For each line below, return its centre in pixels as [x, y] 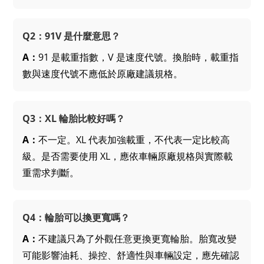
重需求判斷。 [51, 172]
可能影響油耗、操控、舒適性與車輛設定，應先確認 [131, 255]
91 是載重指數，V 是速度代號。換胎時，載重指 [139, 57]
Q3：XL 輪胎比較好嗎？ [74, 118]
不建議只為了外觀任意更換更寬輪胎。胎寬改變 [138, 238]
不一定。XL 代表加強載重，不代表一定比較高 [134, 139]
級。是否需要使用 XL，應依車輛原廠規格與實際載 [128, 156]
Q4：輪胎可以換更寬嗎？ [76, 217]
